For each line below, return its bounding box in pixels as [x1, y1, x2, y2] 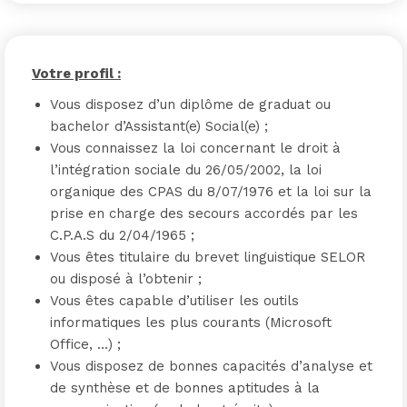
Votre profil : [32, 65, 121, 82]
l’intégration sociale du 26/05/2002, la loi [50, 162, 322, 178]
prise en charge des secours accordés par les [50, 205, 358, 222]
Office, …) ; [50, 336, 121, 352]
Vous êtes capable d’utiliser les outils [50, 293, 299, 309]
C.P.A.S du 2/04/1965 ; [50, 227, 194, 243]
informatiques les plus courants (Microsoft [50, 314, 332, 331]
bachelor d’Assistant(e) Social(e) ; [50, 118, 268, 134]
